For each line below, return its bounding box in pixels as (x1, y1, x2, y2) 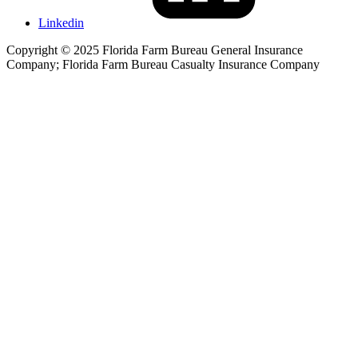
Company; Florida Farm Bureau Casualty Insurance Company (6, 57, 320, 71)
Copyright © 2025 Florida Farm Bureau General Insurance (6, 42, 303, 57)
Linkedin (38, 15, 84, 30)
